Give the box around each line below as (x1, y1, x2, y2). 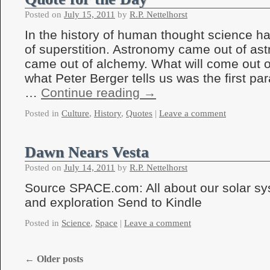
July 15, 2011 (64, 10, 115, 19)
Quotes (126, 108, 152, 118)
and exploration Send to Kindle (25, 195, 202, 209)
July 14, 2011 (64, 163, 115, 172)
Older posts (34, 254, 83, 264)
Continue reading (41, 86, 143, 99)
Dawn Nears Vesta (25, 143, 149, 161)
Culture (61, 108, 89, 118)
